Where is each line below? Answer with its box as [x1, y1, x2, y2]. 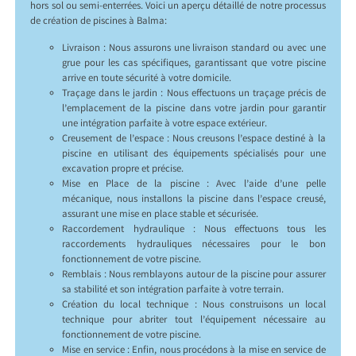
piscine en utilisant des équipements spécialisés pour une [62, 146, 326, 162]
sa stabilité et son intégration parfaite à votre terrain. [62, 282, 284, 298]
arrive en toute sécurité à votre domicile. [62, 71, 232, 87]
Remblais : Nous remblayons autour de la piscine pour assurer [62, 267, 326, 283]
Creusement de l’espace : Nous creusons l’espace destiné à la [62, 131, 326, 147]
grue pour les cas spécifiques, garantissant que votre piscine [62, 56, 326, 72]
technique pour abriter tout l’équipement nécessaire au [62, 312, 326, 328]
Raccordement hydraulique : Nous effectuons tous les [62, 222, 326, 238]
